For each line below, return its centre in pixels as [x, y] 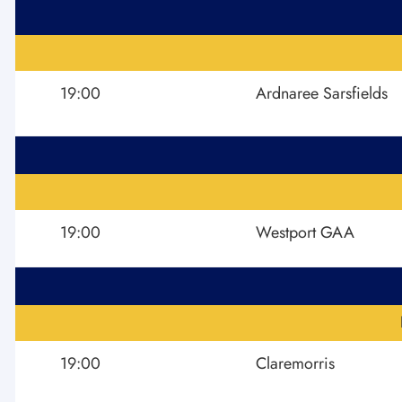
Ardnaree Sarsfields [322, 93]
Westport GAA [306, 232]
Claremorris [296, 363]
